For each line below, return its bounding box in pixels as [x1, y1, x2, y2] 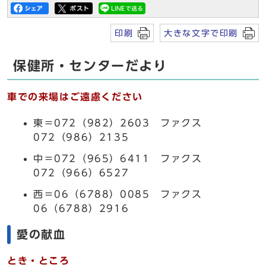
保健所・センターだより [13, 59, 167, 72]
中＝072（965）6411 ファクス [33, 154, 202, 163]
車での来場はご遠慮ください [7, 92, 143, 102]
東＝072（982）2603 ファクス [33, 118, 202, 128]
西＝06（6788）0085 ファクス [33, 189, 202, 199]
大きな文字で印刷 [164, 28, 238, 37]
